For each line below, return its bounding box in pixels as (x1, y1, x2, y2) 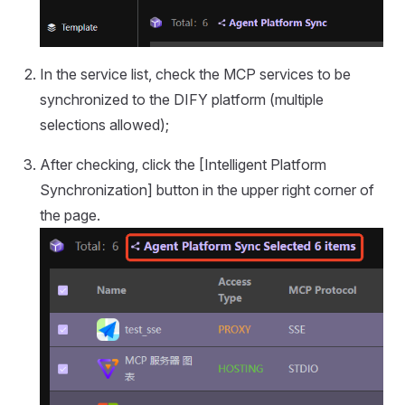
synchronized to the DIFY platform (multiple (40, 89, 324, 108)
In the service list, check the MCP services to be (40, 64, 351, 83)
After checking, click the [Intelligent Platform (40, 155, 326, 174)
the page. (40, 205, 100, 224)
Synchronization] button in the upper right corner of (40, 180, 374, 199)
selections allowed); (40, 115, 169, 134)
